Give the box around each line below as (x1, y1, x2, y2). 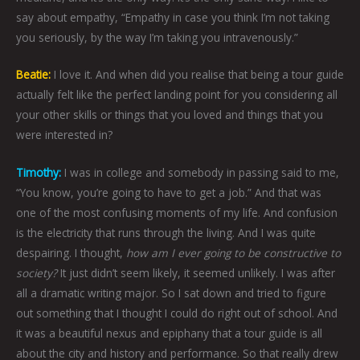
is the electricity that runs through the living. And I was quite (16, 225, 316, 241)
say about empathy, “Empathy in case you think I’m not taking (16, 9, 329, 25)
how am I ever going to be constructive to (126, 245, 341, 261)
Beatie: (16, 67, 51, 83)
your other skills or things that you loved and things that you (16, 107, 323, 123)
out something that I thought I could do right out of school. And (16, 305, 337, 321)
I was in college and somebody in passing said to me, (61, 165, 339, 181)
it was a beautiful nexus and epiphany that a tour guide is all (16, 325, 322, 342)
